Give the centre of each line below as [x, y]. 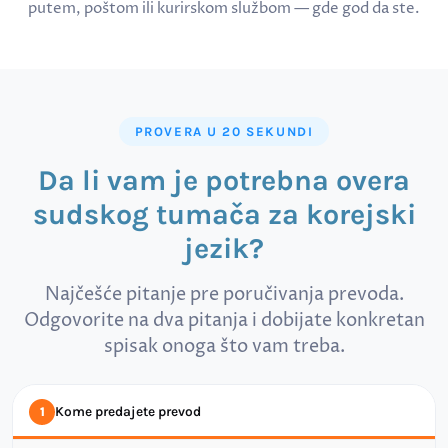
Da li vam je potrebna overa [224, 180]
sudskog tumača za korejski [224, 214]
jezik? [224, 248]
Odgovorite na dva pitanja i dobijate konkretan [224, 320]
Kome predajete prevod [128, 411]
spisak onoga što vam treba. [224, 346]
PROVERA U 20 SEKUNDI [224, 131]
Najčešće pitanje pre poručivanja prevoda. [224, 294]
